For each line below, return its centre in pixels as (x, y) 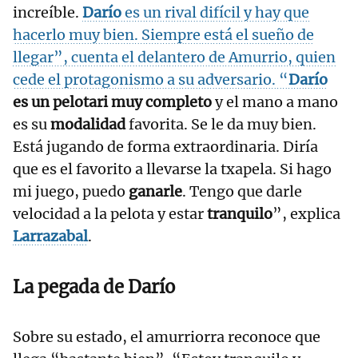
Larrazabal (50, 237)
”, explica (306, 214)
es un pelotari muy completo (112, 102)
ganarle (155, 192)
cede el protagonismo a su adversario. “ (151, 80)
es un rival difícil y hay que (217, 13)
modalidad (89, 125)
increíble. (48, 13)
